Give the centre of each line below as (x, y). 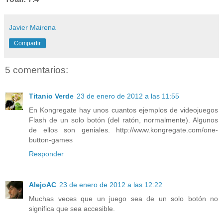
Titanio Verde (51, 96)
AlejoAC (43, 184)
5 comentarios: (37, 70)
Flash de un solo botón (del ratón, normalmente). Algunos (123, 120)
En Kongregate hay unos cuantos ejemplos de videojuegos (123, 110)
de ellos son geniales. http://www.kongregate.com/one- (123, 130)
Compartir (27, 44)
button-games (51, 140)
